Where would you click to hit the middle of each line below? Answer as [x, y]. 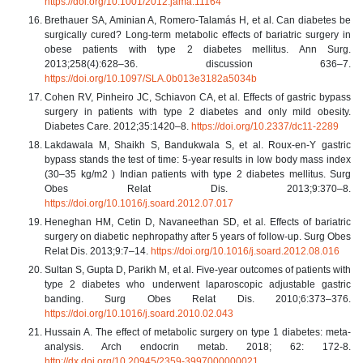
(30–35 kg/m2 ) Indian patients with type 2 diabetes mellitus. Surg [198, 174]
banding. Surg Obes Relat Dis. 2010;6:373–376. [198, 299]
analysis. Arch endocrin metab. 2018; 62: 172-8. [198, 346]
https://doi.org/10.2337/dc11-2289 [265, 126]
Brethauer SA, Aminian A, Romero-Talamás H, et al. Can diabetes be [198, 20]
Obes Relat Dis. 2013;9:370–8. [198, 188]
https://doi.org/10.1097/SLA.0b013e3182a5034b [151, 78]
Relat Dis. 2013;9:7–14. [98, 251]
